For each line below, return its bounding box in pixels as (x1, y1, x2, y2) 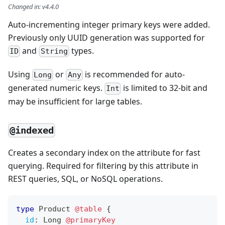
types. (69, 45, 94, 56)
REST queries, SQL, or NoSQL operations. (8, 173, 163, 185)
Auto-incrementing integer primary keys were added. (8, 19, 210, 30)
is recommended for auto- (82, 68, 185, 80)
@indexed (10, 125, 54, 136)
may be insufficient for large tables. (8, 96, 142, 107)
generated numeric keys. (8, 82, 104, 94)
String (40, 46, 68, 56)
